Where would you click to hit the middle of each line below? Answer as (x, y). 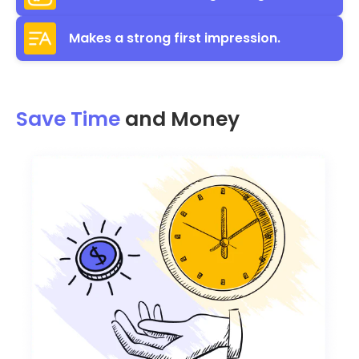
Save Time (68, 119)
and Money (182, 119)
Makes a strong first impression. (175, 38)
